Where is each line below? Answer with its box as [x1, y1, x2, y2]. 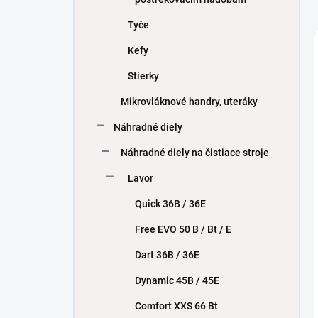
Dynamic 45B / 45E [135, 275, 219, 286]
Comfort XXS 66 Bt [135, 300, 218, 312]
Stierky [128, 70, 159, 82]
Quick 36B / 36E [135, 198, 206, 209]
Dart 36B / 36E [135, 249, 199, 261]
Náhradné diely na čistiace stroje [121, 147, 269, 158]
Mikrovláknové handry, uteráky [121, 96, 258, 107]
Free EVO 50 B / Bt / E [135, 224, 231, 235]
